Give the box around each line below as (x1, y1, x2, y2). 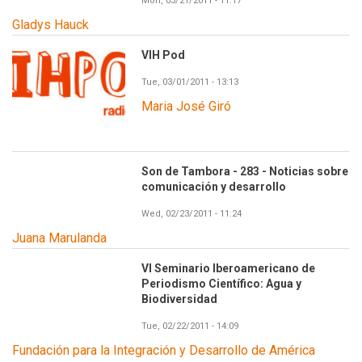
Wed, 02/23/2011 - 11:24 (141, 208, 242, 220)
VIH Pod (141, 48, 185, 62)
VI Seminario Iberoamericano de (141, 262, 315, 276)
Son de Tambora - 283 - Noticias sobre (141, 165, 348, 179)
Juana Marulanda (12, 230, 107, 246)
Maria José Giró (141, 99, 231, 115)
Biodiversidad (141, 293, 217, 306)
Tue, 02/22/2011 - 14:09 (141, 321, 238, 332)
